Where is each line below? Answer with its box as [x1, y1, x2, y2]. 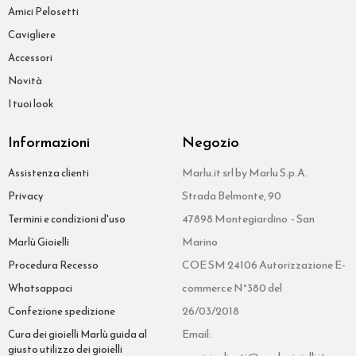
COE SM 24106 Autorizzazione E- [182, 256, 346, 273]
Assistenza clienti [8, 164, 89, 180]
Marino [182, 233, 218, 250]
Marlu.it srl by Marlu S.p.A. [182, 164, 308, 181]
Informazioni [8, 130, 90, 153]
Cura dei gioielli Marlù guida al [8, 326, 147, 342]
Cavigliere [8, 26, 56, 42]
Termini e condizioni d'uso [8, 211, 126, 226]
